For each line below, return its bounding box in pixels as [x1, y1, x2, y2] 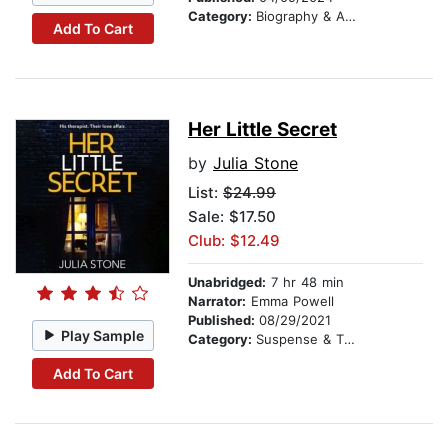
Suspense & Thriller [256, 331, 344, 348]
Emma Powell [246, 293, 334, 310]
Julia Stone [213, 153, 298, 174]
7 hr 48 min [266, 274, 344, 291]
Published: [188, 312, 259, 329]
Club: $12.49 [188, 231, 280, 251]
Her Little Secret [188, 118, 337, 142]
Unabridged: [188, 274, 266, 291]
